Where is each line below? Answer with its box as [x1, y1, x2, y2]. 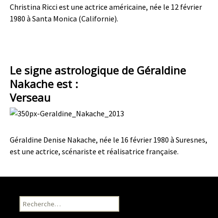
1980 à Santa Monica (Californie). [10, 14, 118, 23]
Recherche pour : [19, 197, 69, 206]
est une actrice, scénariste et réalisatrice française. [10, 146, 179, 157]
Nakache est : [10, 76, 78, 91]
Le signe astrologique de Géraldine [10, 63, 186, 77]
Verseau [10, 90, 51, 105]
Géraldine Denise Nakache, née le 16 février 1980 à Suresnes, [10, 135, 207, 145]
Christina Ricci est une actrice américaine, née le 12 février [10, 2, 202, 12]
